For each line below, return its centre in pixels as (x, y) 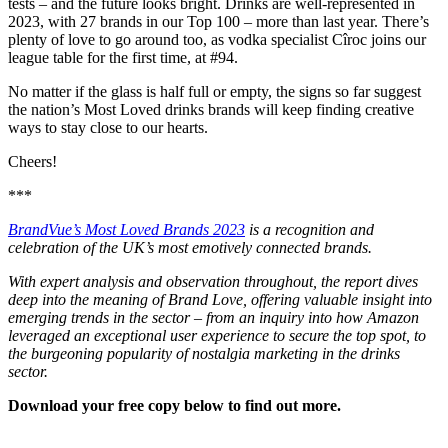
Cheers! (32, 161)
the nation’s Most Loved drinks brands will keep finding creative (211, 109)
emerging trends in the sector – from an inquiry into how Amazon (213, 317)
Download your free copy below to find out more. (174, 405)
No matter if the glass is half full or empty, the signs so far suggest (214, 91)
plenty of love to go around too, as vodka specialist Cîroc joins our (217, 39)
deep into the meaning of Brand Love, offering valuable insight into (220, 299)
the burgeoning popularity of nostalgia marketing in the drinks (204, 353)
